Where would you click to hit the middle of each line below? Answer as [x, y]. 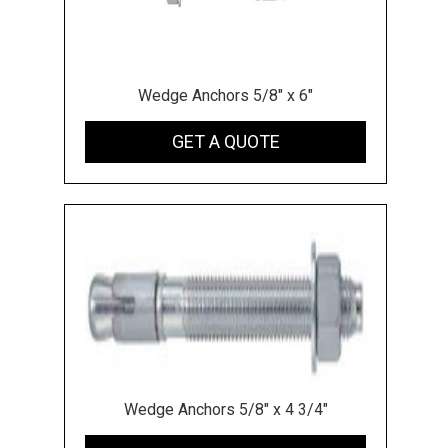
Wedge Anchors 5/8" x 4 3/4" [225, 409]
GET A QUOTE [225, 141]
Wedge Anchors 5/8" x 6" [225, 95]
